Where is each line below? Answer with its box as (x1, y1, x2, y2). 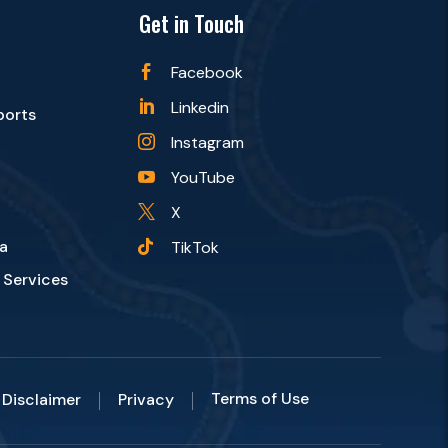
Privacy (117, 389, 174, 411)
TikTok (171, 237, 220, 258)
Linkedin (171, 97, 230, 118)
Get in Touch (138, 7, 244, 39)
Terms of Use (210, 388, 309, 409)
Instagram (171, 132, 245, 153)
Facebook (171, 62, 244, 83)
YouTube (171, 167, 236, 188)
